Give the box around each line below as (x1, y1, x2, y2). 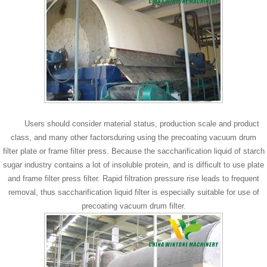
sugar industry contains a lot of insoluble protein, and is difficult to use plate (3, 160, 264, 169)
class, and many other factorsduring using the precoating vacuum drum (11, 133, 256, 142)
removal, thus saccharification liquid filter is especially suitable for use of (8, 188, 259, 197)
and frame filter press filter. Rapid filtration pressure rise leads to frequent (8, 174, 259, 183)
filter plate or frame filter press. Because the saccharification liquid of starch (2, 147, 265, 156)
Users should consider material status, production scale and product (8, 119, 259, 128)
